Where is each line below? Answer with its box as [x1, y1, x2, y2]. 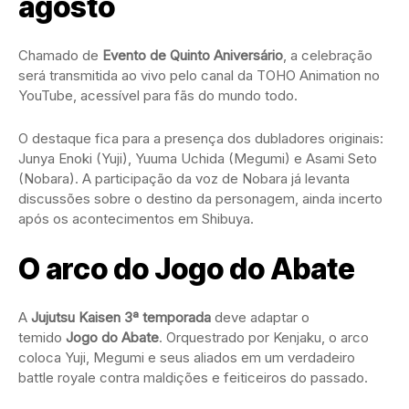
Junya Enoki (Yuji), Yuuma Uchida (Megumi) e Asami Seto [18, 150, 377, 168]
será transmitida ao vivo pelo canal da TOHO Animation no [18, 67, 380, 85]
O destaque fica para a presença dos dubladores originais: [18, 130, 383, 148]
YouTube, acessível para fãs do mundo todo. [18, 87, 298, 105]
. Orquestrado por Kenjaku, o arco [159, 329, 369, 347]
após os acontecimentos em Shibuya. [18, 210, 254, 228]
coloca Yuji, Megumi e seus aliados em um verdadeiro [18, 349, 355, 367]
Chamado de [18, 47, 102, 65]
